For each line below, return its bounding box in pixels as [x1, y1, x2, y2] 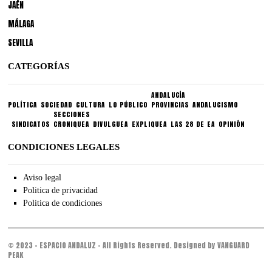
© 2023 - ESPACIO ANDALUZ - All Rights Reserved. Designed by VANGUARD [8, 240, 250, 251]
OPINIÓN [219, 119, 245, 129]
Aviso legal [22, 173, 61, 182]
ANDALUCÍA [151, 90, 186, 100]
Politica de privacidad [22, 186, 98, 195]
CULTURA [76, 100, 106, 110]
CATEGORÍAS [8, 61, 70, 71]
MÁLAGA [8, 18, 35, 30]
